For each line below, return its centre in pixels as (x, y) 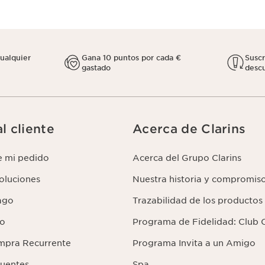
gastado (96, 68)
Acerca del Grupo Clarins (187, 158)
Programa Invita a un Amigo (194, 243)
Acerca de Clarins (189, 129)
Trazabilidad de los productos (198, 201)
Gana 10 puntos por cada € (131, 58)
